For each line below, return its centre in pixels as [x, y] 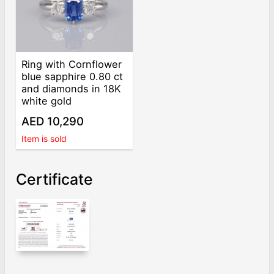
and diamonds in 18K [72, 88]
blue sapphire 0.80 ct [72, 76]
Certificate [54, 180]
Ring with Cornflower [72, 64]
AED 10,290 [53, 122]
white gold [47, 101]
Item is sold [44, 138]
